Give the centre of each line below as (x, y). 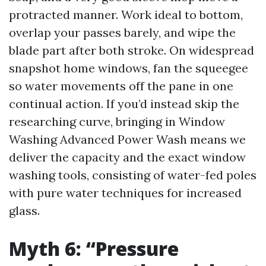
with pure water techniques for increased (125, 193)
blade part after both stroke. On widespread (132, 50)
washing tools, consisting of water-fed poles (133, 175)
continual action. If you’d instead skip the (124, 104)
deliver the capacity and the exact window (127, 157)
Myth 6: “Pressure (94, 248)
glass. (24, 210)
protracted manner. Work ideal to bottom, (126, 15)
